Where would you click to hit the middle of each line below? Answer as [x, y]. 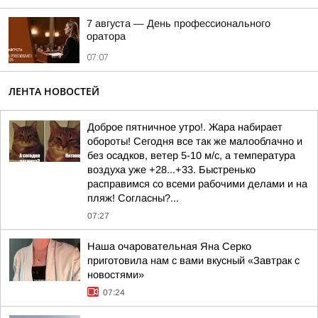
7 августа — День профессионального [179, 23]
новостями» [116, 275]
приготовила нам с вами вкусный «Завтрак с [193, 261]
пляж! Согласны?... [133, 198]
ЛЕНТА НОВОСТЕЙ [54, 91]
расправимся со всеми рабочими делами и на [197, 184]
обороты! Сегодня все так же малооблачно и [195, 141]
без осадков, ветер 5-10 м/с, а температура [191, 155]
